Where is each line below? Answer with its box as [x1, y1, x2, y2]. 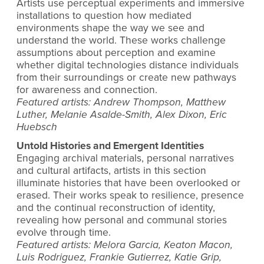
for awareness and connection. [16, 84, 157, 97]
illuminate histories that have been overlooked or [16, 176, 240, 189]
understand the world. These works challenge [16, 34, 226, 47]
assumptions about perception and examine [16, 47, 216, 60]
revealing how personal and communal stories [16, 213, 227, 226]
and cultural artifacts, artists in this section [16, 164, 206, 177]
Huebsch [16, 121, 57, 134]
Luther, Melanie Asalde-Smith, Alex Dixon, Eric [16, 108, 227, 121]
